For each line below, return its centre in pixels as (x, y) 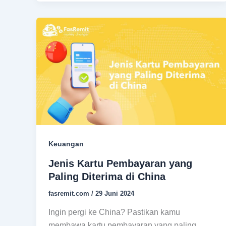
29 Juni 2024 (115, 193)
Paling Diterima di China (107, 176)
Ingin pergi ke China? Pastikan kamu (114, 212)
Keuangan (66, 144)
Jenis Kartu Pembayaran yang (120, 163)
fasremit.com (70, 193)
